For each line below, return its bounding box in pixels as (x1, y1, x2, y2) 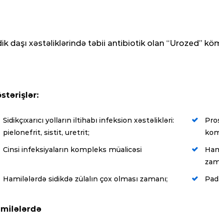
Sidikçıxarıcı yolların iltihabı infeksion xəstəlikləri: (3, 115, 174, 125)
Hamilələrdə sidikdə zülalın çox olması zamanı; (3, 174, 168, 183)
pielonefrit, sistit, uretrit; (3, 128, 89, 137)
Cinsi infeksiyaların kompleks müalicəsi (3, 145, 142, 154)
